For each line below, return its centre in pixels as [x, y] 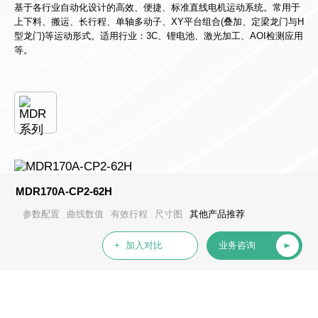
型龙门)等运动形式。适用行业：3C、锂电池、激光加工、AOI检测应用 [159, 35]
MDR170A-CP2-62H [64, 191]
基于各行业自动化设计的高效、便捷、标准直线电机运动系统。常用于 [157, 7]
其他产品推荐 [218, 214]
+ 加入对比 [138, 245]
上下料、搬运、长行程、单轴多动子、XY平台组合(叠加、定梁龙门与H [159, 21]
